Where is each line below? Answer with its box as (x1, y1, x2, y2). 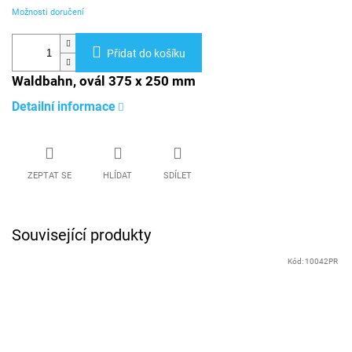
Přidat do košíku (107, 47, 185, 60)
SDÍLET (163, 170, 192, 181)
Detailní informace (12, 99, 115, 115)
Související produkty (12, 225, 151, 245)
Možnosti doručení (12, 7, 84, 18)
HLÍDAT (103, 170, 132, 181)
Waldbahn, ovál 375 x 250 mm (12, 73, 196, 90)
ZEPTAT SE (27, 170, 71, 181)
